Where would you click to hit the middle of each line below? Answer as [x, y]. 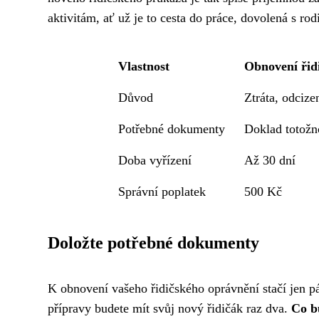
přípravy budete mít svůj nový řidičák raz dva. [169, 309]
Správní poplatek [162, 192]
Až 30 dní [270, 161]
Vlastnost [143, 67]
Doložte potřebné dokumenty [153, 243]
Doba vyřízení [155, 161]
